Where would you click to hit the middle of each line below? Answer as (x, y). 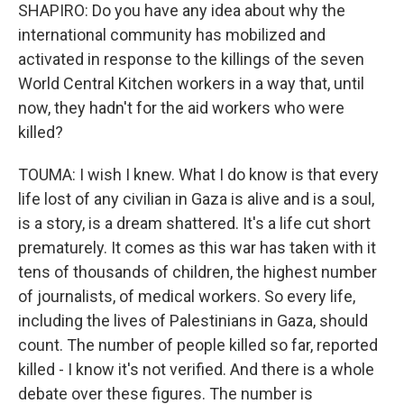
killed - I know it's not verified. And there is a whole (196, 369)
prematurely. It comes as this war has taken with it (197, 248)
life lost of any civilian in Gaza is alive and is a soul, (196, 199)
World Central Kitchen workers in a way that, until (191, 83)
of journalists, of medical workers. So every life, (187, 296)
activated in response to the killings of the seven (191, 59)
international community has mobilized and (172, 35)
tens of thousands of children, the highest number (197, 272)
